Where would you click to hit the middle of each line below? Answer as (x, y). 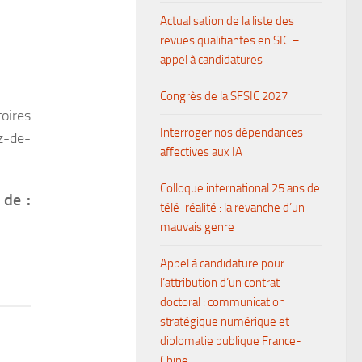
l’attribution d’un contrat (220, 283)
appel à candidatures (211, 60)
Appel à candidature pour (222, 263)
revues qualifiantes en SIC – (230, 40)
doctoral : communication (223, 302)
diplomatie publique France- (231, 341)
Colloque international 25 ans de (240, 188)
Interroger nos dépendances (232, 133)
